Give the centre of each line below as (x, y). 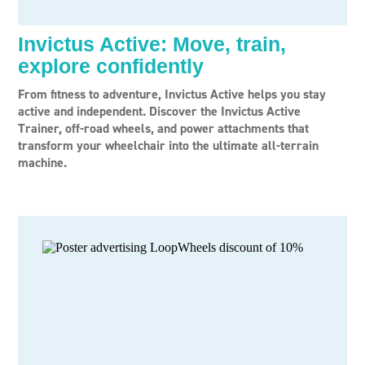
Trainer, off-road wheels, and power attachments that (163, 128)
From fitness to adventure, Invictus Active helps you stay (172, 94)
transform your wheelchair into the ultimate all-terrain (168, 145)
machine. (42, 163)
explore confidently (111, 66)
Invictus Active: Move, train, (152, 44)
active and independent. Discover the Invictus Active (159, 111)
